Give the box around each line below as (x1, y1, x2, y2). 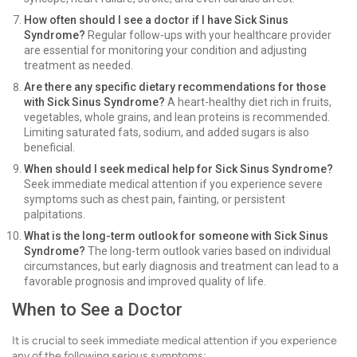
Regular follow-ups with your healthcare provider (85, 29, 331, 42)
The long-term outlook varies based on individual (85, 245, 331, 258)
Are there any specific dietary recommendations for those (24, 80, 326, 94)
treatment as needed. (24, 59, 133, 73)
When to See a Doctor (12, 300, 182, 320)
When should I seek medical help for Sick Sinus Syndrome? (24, 163, 333, 176)
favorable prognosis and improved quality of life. (24, 275, 266, 288)
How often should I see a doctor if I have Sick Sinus (24, 14, 288, 27)
